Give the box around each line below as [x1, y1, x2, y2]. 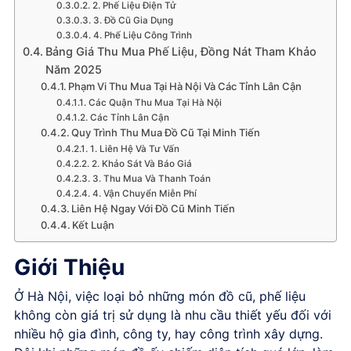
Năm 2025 [45, 63, 102, 76]
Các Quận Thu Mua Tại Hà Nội [88, 97, 222, 108]
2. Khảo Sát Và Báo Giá [91, 158, 192, 169]
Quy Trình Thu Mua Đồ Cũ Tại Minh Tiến [71, 126, 261, 139]
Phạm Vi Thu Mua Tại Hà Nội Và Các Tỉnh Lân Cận [68, 80, 302, 92]
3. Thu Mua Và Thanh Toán [92, 173, 211, 184]
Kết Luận [72, 219, 115, 231]
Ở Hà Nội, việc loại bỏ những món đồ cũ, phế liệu [14, 288, 306, 304]
